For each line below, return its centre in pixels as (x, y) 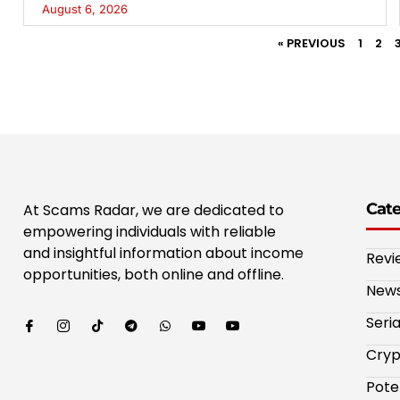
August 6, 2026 (85, 9)
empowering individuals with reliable (150, 232)
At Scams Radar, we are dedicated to (154, 211)
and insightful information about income (163, 254)
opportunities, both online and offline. (155, 275)
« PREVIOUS (311, 44)
